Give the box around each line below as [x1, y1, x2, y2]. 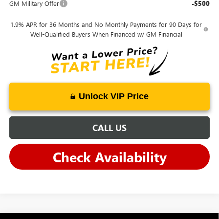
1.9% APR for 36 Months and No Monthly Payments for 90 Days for [10, 20, 202, 28]
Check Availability [52, 148, 167, 166]
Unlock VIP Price [79, 91, 149, 102]
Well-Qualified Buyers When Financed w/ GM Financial [30, 29, 182, 38]
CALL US [92, 122, 127, 134]
